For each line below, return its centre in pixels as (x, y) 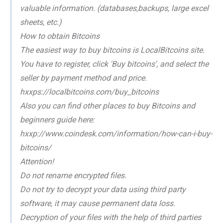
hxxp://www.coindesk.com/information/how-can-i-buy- (116, 134)
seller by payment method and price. (83, 78)
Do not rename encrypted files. (73, 176)
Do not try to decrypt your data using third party (103, 190)
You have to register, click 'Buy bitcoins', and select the (114, 64)
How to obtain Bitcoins (60, 36)
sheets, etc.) (41, 22)
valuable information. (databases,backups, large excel (114, 8)
